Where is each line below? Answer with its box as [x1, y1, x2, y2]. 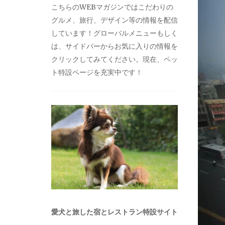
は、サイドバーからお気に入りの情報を [51, 41, 178, 51]
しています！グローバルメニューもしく [51, 28, 178, 38]
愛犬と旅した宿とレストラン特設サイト [51, 207, 178, 217]
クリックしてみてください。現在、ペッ [51, 54, 178, 64]
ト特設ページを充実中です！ [51, 67, 143, 77]
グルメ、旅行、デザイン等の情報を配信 [51, 15, 178, 25]
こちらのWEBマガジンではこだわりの [51, 2, 173, 12]
